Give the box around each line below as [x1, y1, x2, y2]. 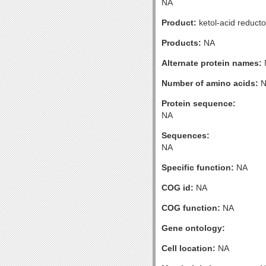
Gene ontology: [161, 223, 225, 233]
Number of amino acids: [161, 78, 258, 88]
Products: [161, 38, 201, 47]
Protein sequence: [161, 99, 236, 108]
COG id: [161, 183, 194, 192]
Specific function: [161, 163, 234, 172]
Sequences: [161, 131, 210, 140]
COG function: [161, 203, 220, 213]
